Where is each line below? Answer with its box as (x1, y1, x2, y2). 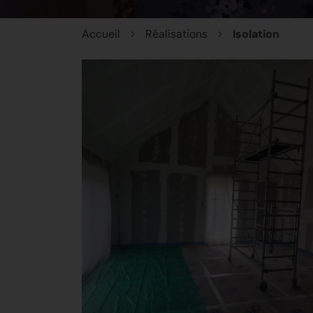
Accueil (82, 26, 120, 41)
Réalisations (145, 26, 208, 41)
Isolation (233, 26, 279, 41)
